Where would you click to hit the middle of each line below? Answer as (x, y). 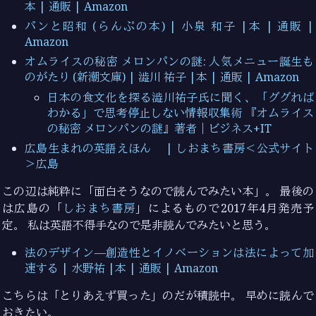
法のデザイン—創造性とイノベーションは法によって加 (169, 253)
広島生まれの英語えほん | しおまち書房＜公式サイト (169, 148)
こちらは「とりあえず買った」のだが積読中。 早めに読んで (158, 296)
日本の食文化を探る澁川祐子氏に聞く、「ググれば (181, 97)
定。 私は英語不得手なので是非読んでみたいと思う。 (139, 225)
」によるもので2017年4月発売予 (225, 208)
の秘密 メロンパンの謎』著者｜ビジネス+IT (160, 128)
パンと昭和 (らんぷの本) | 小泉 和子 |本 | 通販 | (169, 26)
